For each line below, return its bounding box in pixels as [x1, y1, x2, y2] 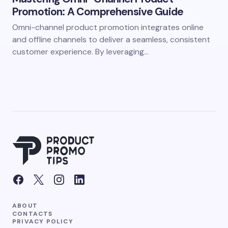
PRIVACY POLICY [12, 217, 73, 225]
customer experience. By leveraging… [12, 46, 149, 57]
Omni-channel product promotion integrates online [12, 22, 204, 33]
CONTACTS [12, 209, 53, 218]
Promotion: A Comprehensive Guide [12, 5, 184, 19]
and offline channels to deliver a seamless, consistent [12, 34, 210, 45]
